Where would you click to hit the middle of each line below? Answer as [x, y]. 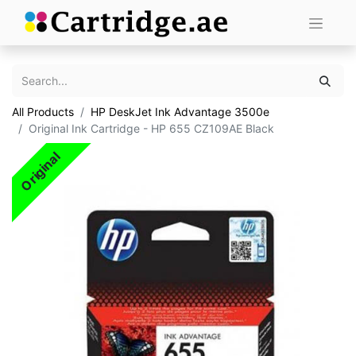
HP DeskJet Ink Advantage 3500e [180, 111]
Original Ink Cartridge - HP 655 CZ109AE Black [151, 128]
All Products [43, 111]
